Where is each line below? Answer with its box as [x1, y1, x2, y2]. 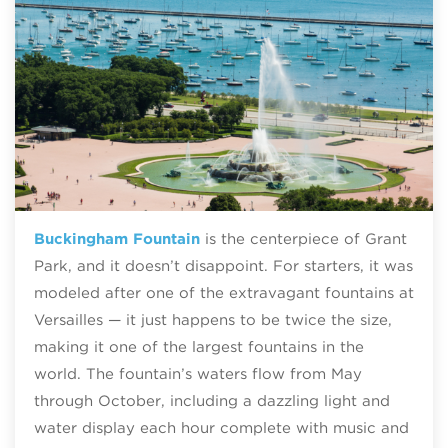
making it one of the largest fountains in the [33, 337, 364, 356]
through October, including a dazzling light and [33, 391, 390, 410]
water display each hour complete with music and [33, 418, 409, 437]
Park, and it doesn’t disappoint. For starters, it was [33, 256, 413, 275]
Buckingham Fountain [33, 229, 200, 248]
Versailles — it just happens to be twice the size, [33, 310, 392, 329]
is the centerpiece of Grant [199, 229, 407, 248]
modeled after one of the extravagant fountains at [33, 283, 414, 302]
